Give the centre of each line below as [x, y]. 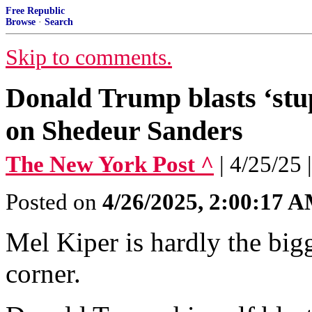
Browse [21, 22]
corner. [43, 273]
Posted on [54, 202]
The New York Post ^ [110, 164]
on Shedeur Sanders [124, 131]
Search [59, 22]
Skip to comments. [89, 57]
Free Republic [35, 11]
